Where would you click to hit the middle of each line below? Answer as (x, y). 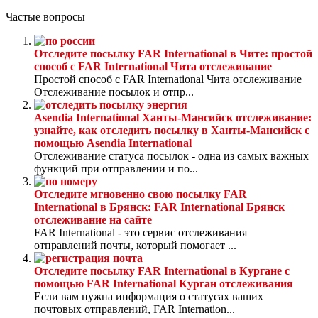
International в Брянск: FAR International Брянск (159, 207)
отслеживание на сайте (93, 220)
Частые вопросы (45, 17)
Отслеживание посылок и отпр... (114, 92)
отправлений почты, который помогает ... (135, 246)
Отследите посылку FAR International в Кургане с (162, 271)
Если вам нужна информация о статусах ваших (149, 297)
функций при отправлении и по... (116, 169)
